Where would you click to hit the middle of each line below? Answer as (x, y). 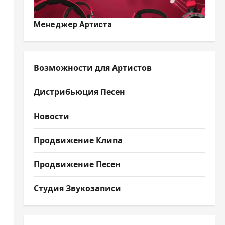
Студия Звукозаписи (77, 188)
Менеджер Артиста (73, 24)
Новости (51, 116)
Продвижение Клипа (78, 140)
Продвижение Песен (77, 164)
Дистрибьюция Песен (79, 92)
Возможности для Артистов (92, 68)
